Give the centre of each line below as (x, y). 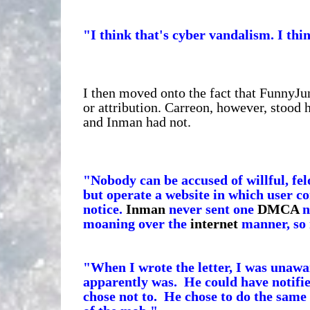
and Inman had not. (137, 121)
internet (214, 223)
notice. (104, 209)
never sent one (211, 209)
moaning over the (136, 223)
